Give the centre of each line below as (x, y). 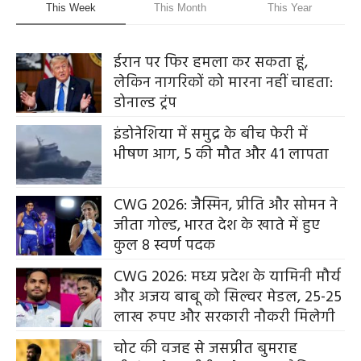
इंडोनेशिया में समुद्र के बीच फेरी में (211, 134)
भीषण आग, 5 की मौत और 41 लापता (221, 154)
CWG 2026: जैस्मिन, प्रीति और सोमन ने (226, 205)
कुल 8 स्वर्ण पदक (164, 245)
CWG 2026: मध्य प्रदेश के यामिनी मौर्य (227, 277)
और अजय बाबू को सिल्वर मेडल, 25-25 (228, 297)
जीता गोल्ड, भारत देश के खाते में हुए (217, 225)
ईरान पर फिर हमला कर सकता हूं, (211, 62)
